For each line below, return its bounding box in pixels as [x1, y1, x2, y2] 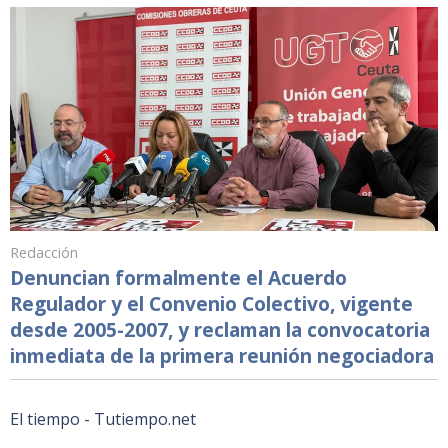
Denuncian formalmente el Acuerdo [10, 263, 347, 291]
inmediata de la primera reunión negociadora [10, 341, 434, 369]
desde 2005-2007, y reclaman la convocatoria [10, 315, 430, 343]
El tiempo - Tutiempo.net [10, 407, 196, 430]
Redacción [10, 242, 78, 262]
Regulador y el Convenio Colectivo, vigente [10, 289, 413, 317]
